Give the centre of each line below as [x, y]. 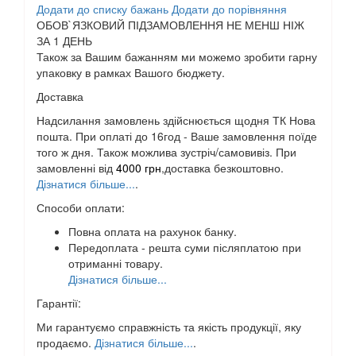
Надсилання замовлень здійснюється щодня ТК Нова [176, 120]
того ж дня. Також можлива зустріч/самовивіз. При [166, 151]
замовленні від [76, 167]
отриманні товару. [116, 263]
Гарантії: [59, 302]
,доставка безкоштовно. [222, 167]
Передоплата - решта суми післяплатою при [185, 247]
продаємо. [66, 342]
